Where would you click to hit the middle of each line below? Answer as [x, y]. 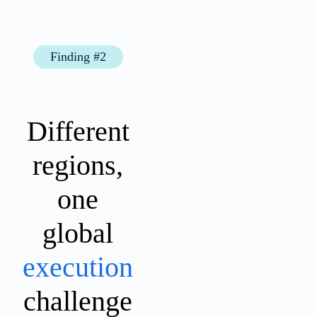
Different [78, 131]
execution [78, 267]
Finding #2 [78, 56]
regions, [78, 165]
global [78, 233]
